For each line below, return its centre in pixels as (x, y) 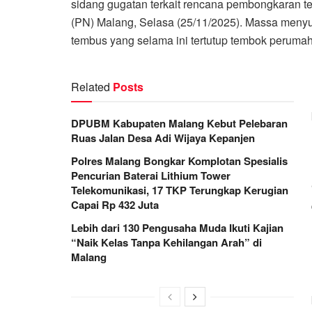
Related (91, 86)
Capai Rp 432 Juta (115, 204)
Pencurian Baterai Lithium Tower (151, 175)
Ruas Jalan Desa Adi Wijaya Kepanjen (163, 138)
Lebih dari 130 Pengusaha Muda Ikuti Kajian (177, 227)
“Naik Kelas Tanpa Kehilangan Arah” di (166, 242)
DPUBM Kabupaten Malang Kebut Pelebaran (179, 123)
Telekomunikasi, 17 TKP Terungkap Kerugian (180, 190)
